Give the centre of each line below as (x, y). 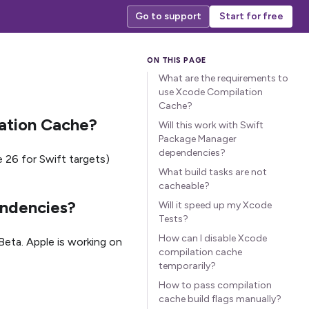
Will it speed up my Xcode (215, 205)
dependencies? (192, 153)
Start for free (251, 16)
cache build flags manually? (220, 299)
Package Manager (198, 139)
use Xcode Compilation (211, 92)
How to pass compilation (215, 285)
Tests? (173, 219)
